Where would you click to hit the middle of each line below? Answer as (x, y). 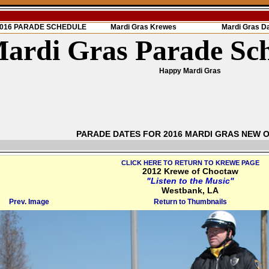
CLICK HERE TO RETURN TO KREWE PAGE (190, 163)
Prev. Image (29, 202)
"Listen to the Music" (190, 181)
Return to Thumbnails (190, 202)
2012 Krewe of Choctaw (190, 171)
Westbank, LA (190, 190)
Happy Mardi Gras (190, 71)
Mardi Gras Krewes (144, 27)
